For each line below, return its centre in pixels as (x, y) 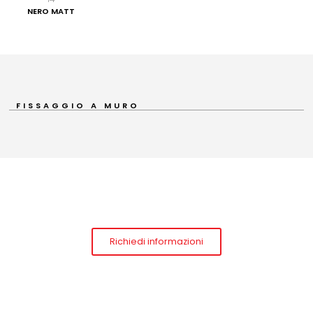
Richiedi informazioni (156, 241)
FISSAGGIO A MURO (78, 105)
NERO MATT (51, 11)
